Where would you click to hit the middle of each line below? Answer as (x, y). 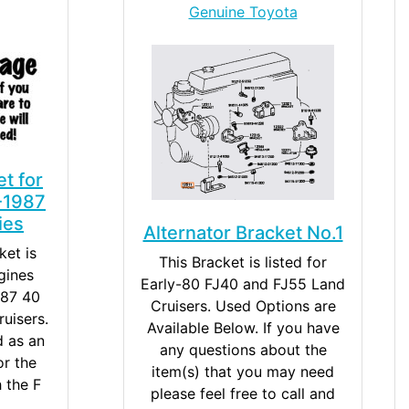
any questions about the (243, 349)
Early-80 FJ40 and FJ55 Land (243, 283)
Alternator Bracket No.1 (243, 232)
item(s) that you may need (243, 371)
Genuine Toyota (243, 11)
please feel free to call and (243, 393)
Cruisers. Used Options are (243, 305)
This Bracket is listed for (243, 262)
